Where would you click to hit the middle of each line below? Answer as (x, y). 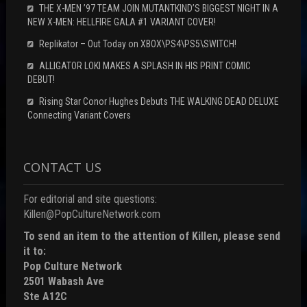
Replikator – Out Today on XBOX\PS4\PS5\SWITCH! (137, 44)
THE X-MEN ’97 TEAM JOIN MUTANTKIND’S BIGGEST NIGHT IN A (158, 8)
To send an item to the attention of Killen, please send (151, 236)
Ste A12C (45, 296)
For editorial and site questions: (90, 199)
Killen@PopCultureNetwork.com (91, 214)
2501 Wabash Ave (63, 281)
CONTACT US (62, 167)
